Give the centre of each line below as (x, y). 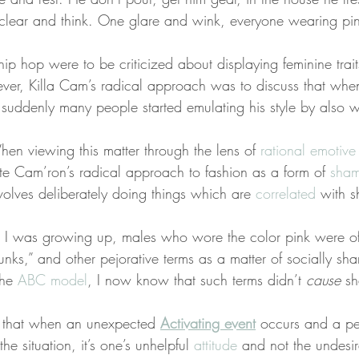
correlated (286, 193)
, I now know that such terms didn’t (197, 279)
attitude (216, 344)
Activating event (208, 323)
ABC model (52, 279)
